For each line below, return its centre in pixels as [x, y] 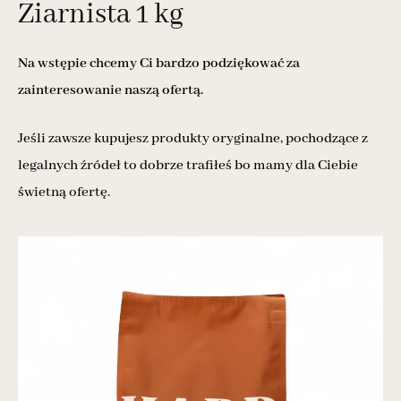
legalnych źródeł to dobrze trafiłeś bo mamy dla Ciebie [188, 165]
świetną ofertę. [64, 192]
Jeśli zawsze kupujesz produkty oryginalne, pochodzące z [193, 138]
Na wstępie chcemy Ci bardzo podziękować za [159, 63]
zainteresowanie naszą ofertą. [111, 90]
